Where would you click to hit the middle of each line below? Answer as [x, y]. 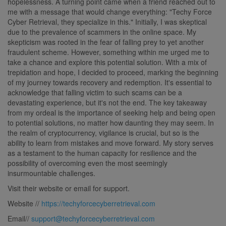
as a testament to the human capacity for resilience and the [102, 153]
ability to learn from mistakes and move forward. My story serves [110, 143]
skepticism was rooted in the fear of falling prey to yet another [106, 42]
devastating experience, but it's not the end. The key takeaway [107, 102]
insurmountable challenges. [51, 173]
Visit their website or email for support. [69, 188]
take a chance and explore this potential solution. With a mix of [107, 62]
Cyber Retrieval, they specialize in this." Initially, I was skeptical [107, 21]
